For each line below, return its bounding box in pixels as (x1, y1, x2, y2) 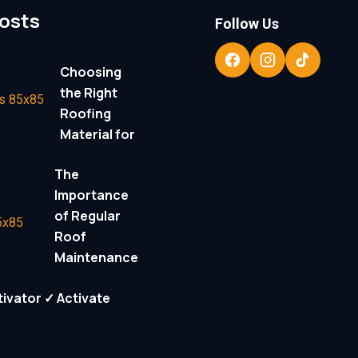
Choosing (60, 62, 122, 81)
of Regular (54, 207, 121, 225)
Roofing (60, 104, 112, 122)
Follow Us (215, 14, 279, 32)
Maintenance (54, 249, 139, 267)
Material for (60, 125, 136, 143)
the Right (60, 83, 118, 101)
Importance (54, 186, 129, 205)
